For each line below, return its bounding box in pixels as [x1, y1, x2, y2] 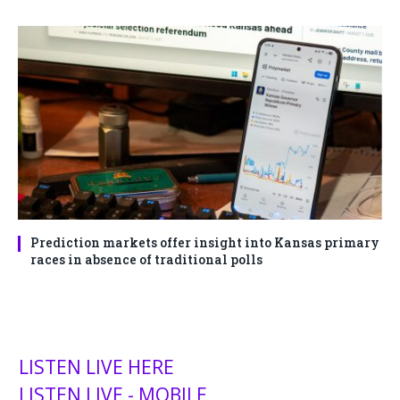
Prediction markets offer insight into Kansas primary [30, 234, 379, 252]
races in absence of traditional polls [30, 251, 262, 269]
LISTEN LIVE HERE [19, 354, 174, 380]
